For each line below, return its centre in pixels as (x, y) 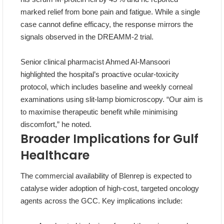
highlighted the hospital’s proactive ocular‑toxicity (100, 74)
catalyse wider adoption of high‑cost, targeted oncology (110, 188)
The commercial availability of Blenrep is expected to (106, 176)
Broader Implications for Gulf (109, 139)
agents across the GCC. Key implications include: (101, 201)
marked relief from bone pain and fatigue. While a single (110, 12)
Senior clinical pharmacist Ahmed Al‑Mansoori (95, 62)
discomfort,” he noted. (56, 124)
